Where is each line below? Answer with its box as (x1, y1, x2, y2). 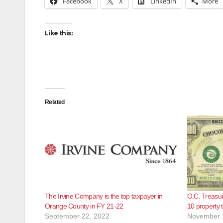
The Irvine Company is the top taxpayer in (45, 192, 163, 200)
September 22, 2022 (45, 212, 110, 220)
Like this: (45, 29, 72, 37)
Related (45, 99, 65, 106)
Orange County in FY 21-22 (45, 202, 123, 210)
